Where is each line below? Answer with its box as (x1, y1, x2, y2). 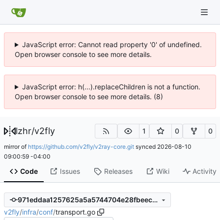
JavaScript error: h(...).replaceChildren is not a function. (22, 82, 200, 91)
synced (134, 142, 157, 150)
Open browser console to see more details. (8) (15, 92, 163, 101)
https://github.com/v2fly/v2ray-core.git (28, 142, 134, 150)
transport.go (55, 207, 95, 216)
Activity (192, 167, 217, 176)
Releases (104, 167, 133, 176)
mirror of (4, 142, 28, 150)
